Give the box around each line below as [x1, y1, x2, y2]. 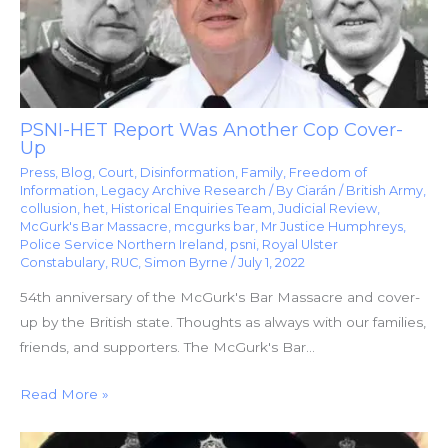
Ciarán [296, 182, 339, 198]
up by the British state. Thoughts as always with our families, [20, 314, 426, 331]
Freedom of [289, 164, 367, 180]
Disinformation [140, 164, 235, 180]
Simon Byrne [144, 254, 228, 270]
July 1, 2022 [238, 254, 305, 270]
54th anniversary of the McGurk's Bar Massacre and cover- [20, 289, 420, 306]
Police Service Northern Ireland [20, 236, 224, 252]
